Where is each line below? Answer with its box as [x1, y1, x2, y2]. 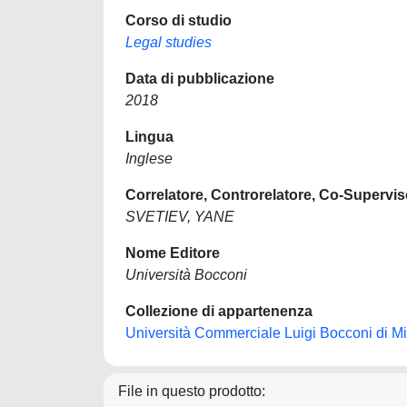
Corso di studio [125, 13, 232, 28]
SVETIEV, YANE [125, 209, 234, 224]
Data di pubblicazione [125, 71, 274, 86]
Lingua [125, 129, 174, 144]
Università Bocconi [125, 267, 247, 283]
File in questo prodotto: [118, 383, 265, 399]
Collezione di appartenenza [125, 303, 313, 319]
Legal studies [125, 35, 212, 50]
